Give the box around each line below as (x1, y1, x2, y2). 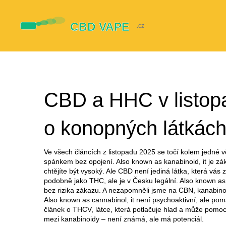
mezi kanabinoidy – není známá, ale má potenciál (44, 215, 202, 223)
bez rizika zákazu (44, 186, 99, 194)
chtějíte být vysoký (44, 167, 102, 175)
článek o (44, 205, 73, 213)
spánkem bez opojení (44, 157, 112, 165)
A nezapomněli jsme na (101, 186, 179, 194)
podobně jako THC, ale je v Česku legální (44, 177, 176, 185)
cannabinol (92, 196, 127, 204)
